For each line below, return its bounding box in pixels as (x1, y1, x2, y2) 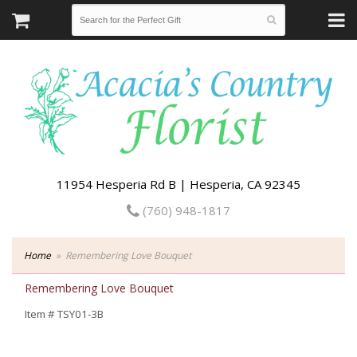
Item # (25, 307, 57, 321)
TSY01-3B (57, 307, 104, 321)
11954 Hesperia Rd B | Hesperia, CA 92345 (57, 176, 300, 192)
